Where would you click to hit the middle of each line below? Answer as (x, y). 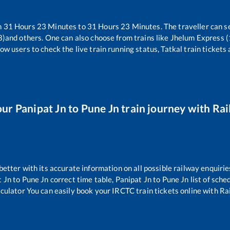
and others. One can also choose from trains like (87, 37)
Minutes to (67, 26)
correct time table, (82, 179)
